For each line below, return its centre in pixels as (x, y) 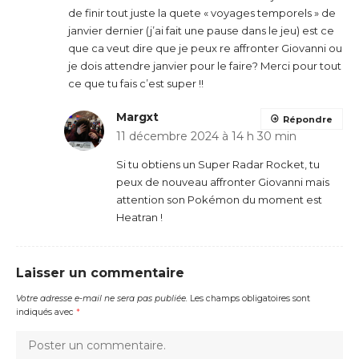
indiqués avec (46, 312)
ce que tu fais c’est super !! (136, 83)
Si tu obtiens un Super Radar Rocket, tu (218, 164)
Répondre (308, 119)
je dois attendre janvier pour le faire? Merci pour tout (205, 65)
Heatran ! (139, 217)
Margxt (137, 117)
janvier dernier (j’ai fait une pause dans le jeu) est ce (201, 30)
